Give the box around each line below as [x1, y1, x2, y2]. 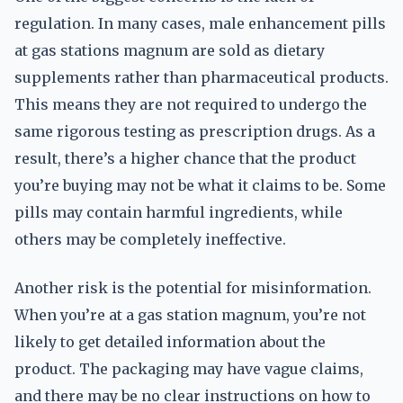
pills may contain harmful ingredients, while [14, 203, 343, 221]
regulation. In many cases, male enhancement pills [14, 14, 386, 32]
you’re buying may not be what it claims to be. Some [14, 176, 386, 194]
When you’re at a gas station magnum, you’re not [14, 306, 366, 324]
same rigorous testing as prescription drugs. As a [14, 122, 375, 140]
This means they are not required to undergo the [14, 95, 367, 113]
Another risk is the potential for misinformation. [14, 279, 372, 297]
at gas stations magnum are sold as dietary [14, 41, 325, 59]
